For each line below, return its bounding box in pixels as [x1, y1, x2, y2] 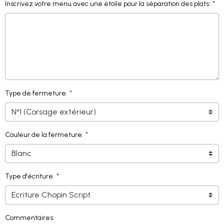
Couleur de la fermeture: [5, 130, 83, 139]
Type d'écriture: [5, 172, 54, 180]
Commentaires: [5, 213, 54, 222]
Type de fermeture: [5, 89, 67, 97]
